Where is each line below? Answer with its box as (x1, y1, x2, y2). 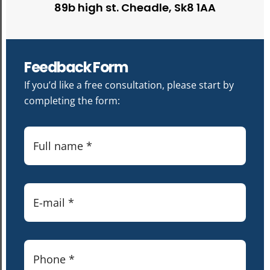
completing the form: (24, 93, 120, 107)
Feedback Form (24, 57, 128, 77)
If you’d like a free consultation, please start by (24, 78, 234, 92)
